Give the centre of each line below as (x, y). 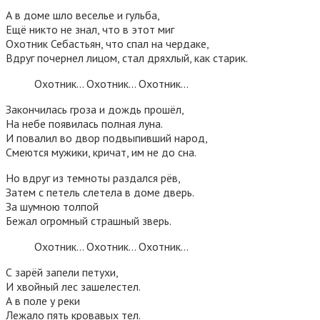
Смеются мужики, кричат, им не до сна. (101, 152)
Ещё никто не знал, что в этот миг (90, 29)
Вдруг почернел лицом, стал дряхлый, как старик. (127, 57)
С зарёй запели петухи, (62, 272)
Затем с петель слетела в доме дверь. (100, 192)
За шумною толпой (52, 206)
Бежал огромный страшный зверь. (89, 220)
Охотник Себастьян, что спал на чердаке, (107, 43)
